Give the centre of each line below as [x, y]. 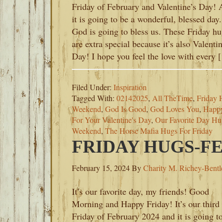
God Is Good [126, 109]
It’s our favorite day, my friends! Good [140, 191]
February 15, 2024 [101, 168]
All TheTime [172, 98]
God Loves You [175, 109]
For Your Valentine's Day [111, 120]
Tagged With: [94, 98]
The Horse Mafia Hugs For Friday [159, 131]
